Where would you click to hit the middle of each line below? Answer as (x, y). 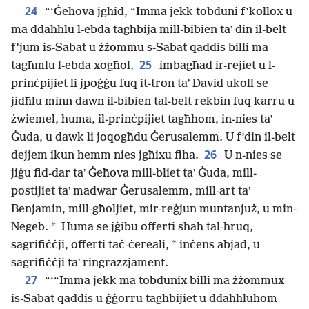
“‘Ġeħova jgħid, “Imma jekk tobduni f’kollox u (167, 12)
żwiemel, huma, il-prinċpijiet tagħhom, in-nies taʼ (142, 119)
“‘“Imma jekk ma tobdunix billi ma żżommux (163, 281)
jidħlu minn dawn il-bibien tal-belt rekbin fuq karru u (153, 101)
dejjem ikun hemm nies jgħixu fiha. (105, 155)
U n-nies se (252, 155)
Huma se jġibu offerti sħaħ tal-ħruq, (156, 227)
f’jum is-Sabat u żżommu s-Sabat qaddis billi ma (140, 48)
